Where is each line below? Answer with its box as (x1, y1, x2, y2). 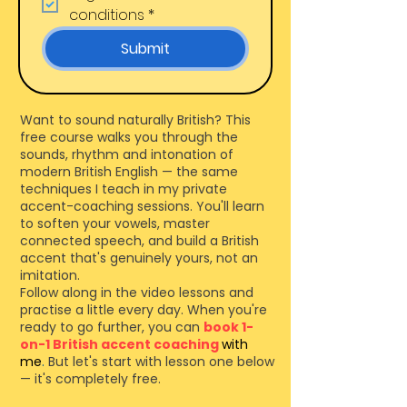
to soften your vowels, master (20, 213, 210, 233)
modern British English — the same (20, 162, 238, 181)
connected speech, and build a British (20, 231, 259, 250)
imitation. (20, 265, 80, 284)
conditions (69, 4, 144, 25)
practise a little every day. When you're (20, 300, 267, 319)
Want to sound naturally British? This (20, 110, 251, 129)
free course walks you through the (20, 127, 238, 146)
